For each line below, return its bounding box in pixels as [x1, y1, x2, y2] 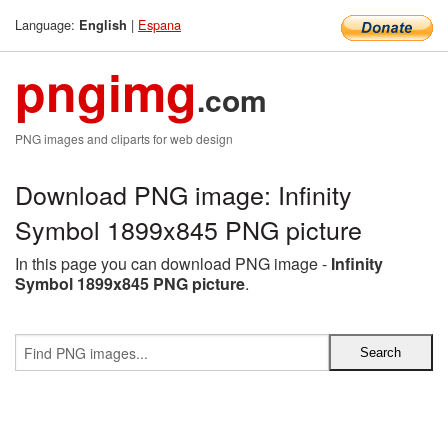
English [79, 16, 127, 34]
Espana [138, 15, 181, 34]
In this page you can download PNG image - [15, 252, 331, 275]
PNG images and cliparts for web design [15, 130, 233, 147]
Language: [15, 15, 79, 34]
